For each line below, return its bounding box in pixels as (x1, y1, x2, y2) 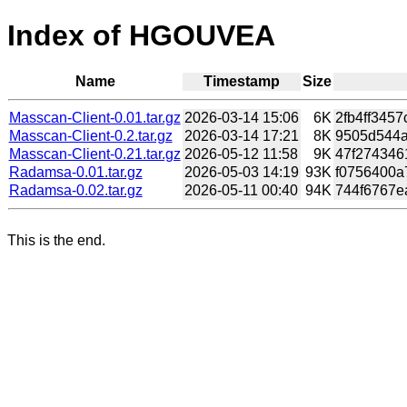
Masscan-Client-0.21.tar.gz (8, 145, 181, 162)
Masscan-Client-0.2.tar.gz (8, 127, 173, 144)
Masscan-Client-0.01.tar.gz (8, 109, 181, 125)
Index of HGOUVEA (7, 19, 275, 53)
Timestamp (203, 73, 280, 89)
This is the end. (7, 232, 105, 248)
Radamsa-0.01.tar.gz (8, 164, 143, 180)
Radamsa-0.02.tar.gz (8, 182, 143, 198)
